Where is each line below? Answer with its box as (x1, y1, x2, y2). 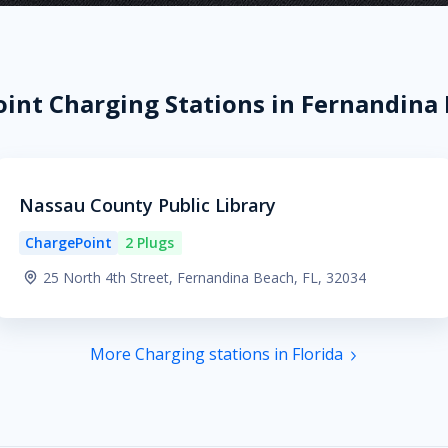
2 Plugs (125, 233, 175, 252)
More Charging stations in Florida (89, 343, 343, 365)
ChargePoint (24, 233, 112, 252)
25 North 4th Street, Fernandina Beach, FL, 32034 (42, 268, 366, 287)
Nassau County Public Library (18, 193, 276, 217)
